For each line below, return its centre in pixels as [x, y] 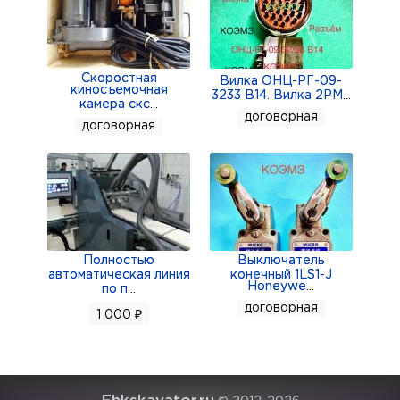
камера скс [115, 104]
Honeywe [277, 287]
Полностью [119, 261]
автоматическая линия [119, 275]
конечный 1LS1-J [281, 275]
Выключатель [281, 261]
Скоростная [119, 79]
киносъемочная [119, 90]
